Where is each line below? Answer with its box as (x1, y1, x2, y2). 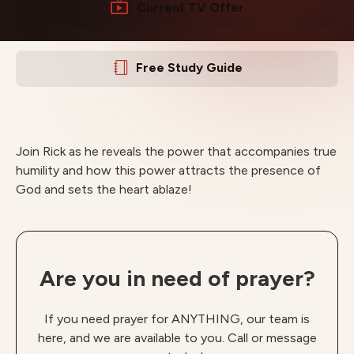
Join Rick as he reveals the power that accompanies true (16, 144, 337, 159)
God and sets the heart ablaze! (16, 182, 192, 197)
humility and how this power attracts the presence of (16, 163, 321, 178)
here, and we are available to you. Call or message (37, 330, 317, 345)
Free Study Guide (136, 60, 243, 75)
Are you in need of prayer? (39, 265, 315, 292)
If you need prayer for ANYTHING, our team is (44, 311, 310, 326)
